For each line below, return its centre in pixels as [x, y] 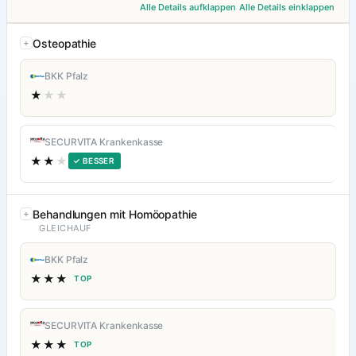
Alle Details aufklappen [188, 8]
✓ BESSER [94, 161]
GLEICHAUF [65, 228]
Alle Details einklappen [287, 8]
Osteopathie [65, 44]
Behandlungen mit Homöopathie [115, 215]
